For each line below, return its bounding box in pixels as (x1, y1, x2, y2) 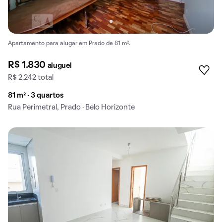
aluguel (47, 62, 72, 70)
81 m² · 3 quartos (8, 92, 64, 100)
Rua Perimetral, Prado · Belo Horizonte (8, 104, 135, 111)
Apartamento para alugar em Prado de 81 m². (8, 41, 130, 47)
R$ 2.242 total (8, 74, 54, 82)
